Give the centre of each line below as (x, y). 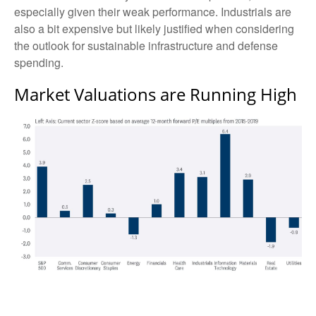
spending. (39, 63)
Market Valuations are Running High (156, 95)
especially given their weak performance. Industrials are (153, 12)
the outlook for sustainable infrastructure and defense (146, 46)
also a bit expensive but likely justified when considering (154, 29)
